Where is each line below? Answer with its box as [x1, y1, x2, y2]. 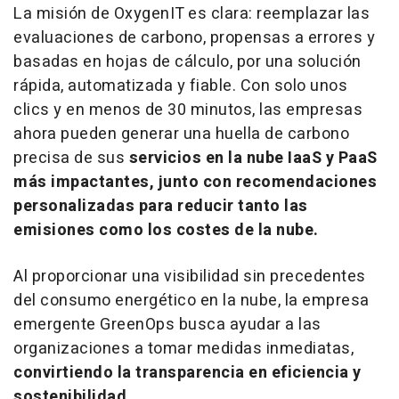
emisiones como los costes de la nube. [13, 218, 319, 242]
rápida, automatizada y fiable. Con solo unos [13, 74, 347, 98]
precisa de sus [13, 146, 129, 170]
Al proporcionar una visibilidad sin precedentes [13, 265, 366, 289]
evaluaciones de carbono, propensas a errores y [13, 26, 375, 50]
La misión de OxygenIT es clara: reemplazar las [13, 2, 370, 26]
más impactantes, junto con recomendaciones [13, 170, 377, 194]
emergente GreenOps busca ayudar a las [13, 313, 322, 337]
